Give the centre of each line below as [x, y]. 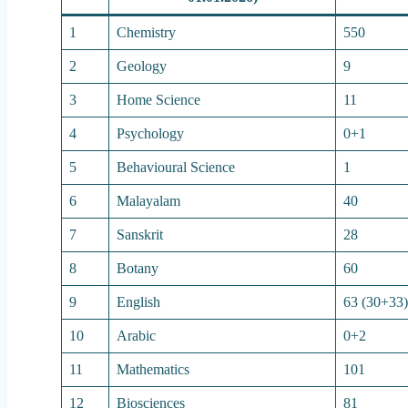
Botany [138, 269]
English [139, 302]
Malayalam [149, 201]
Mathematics [153, 370]
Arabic [137, 336]
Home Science [159, 100]
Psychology [151, 134]
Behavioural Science [176, 168]
